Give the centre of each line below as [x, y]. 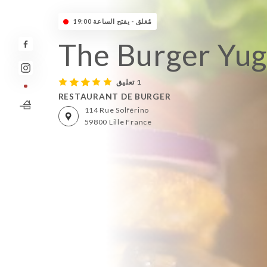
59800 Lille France [118, 122]
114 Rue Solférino [117, 110]
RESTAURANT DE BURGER [114, 96]
